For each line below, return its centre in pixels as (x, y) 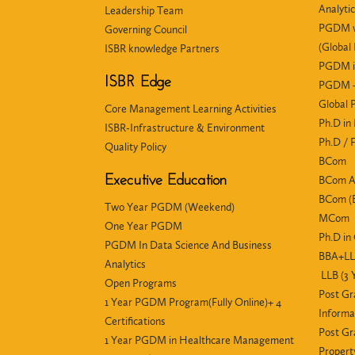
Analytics (125, 264)
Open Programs (141, 283)
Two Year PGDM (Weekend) (170, 207)
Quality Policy (136, 147)
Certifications (135, 321)
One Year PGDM (143, 226)
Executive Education (166, 181)
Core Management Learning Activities (191, 109)
